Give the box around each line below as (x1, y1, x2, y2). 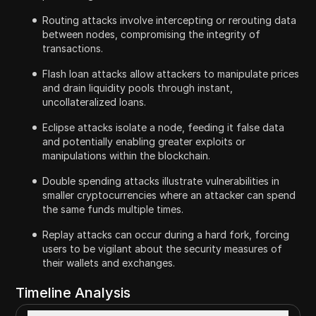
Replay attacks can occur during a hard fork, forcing (42, 228, 290, 241)
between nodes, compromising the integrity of (42, 28, 261, 40)
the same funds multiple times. (42, 202, 184, 215)
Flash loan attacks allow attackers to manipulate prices (42, 67, 300, 80)
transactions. (42, 42, 104, 54)
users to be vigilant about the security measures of (42, 242, 283, 255)
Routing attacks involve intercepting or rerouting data (42, 13, 297, 26)
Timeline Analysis (16, 284, 131, 301)
